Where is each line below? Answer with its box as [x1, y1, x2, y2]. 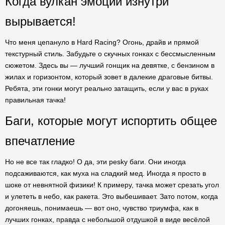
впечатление [5, 134, 75, 148]
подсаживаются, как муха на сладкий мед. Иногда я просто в [5, 169, 206, 177]
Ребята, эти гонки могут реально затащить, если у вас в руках [5, 84, 208, 92]
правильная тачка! [5, 96, 66, 104]
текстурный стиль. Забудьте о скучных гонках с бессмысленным [5, 50, 215, 58]
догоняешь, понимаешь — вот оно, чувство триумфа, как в [5, 204, 198, 212]
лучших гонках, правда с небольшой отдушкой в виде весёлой [5, 215, 210, 223]
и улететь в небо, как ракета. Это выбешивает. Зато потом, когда [5, 192, 218, 200]
